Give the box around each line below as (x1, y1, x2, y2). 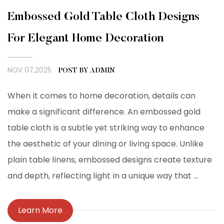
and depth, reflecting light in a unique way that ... (7, 170, 198, 182)
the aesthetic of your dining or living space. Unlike (7, 138, 203, 150)
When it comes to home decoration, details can (7, 90, 195, 102)
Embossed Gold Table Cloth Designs (7, 11, 199, 23)
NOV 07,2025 (7, 65, 53, 75)
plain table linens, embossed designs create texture (7, 154, 212, 166)
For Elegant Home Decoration (7, 32, 163, 45)
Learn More (18, 204, 62, 216)
